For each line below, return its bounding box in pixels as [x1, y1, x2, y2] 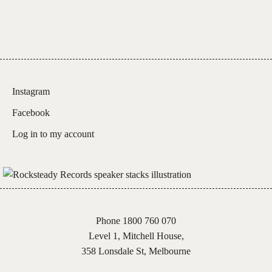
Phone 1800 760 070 [96, 215, 176, 226]
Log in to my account [12, 128, 94, 139]
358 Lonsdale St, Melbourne [81, 245, 191, 256]
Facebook [12, 107, 50, 118]
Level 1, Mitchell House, [88, 230, 184, 241]
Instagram [12, 86, 50, 97]
